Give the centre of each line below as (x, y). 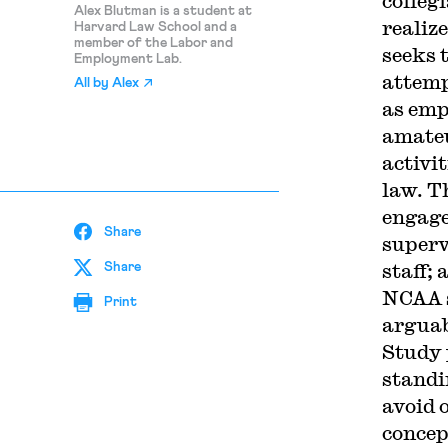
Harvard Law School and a (155, 27)
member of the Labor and (153, 43)
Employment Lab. (127, 59)
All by (92, 83)
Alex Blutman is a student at (162, 11)
